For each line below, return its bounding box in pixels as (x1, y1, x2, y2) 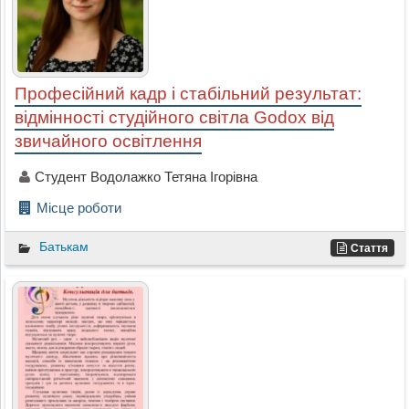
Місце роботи (36, 199, 121, 215)
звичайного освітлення (14, 131, 202, 151)
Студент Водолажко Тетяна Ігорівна (34, 168, 257, 184)
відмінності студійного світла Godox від (14, 107, 334, 127)
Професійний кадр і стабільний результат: (14, 83, 362, 103)
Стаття (351, 241, 389, 255)
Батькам (38, 238, 89, 254)
